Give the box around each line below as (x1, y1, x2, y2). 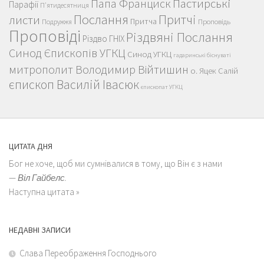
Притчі (159, 11, 196, 28)
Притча (130, 16, 157, 27)
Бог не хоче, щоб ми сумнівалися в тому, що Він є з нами (9, 158, 222, 170)
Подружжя (42, 17, 72, 27)
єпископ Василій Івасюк (9, 77, 139, 93)
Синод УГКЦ (127, 48, 171, 60)
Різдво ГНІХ (82, 33, 124, 45)
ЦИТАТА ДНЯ (9, 141, 52, 152)
